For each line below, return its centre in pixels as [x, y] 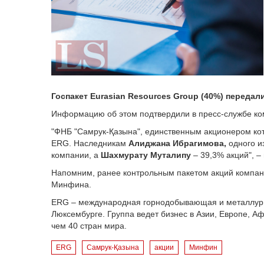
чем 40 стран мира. [89, 226]
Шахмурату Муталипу [146, 155]
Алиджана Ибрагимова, [177, 143]
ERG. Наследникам [90, 143]
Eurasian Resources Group [144, 96]
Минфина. [71, 184]
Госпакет [71, 96]
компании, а [76, 155]
